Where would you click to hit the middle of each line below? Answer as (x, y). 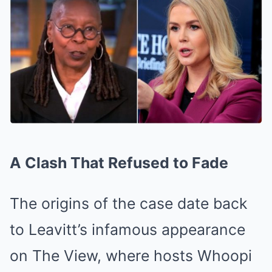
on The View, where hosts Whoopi (131, 255)
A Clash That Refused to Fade (119, 162)
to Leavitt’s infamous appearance (127, 229)
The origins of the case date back (128, 203)
